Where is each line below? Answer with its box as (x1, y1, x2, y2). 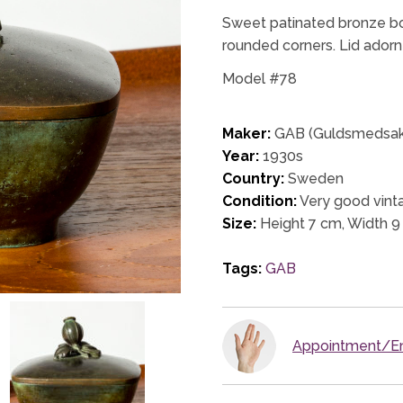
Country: (222, 169, 285, 187)
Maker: (222, 124, 272, 142)
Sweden (284, 169, 345, 187)
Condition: (222, 192, 298, 210)
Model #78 (222, 69, 298, 87)
